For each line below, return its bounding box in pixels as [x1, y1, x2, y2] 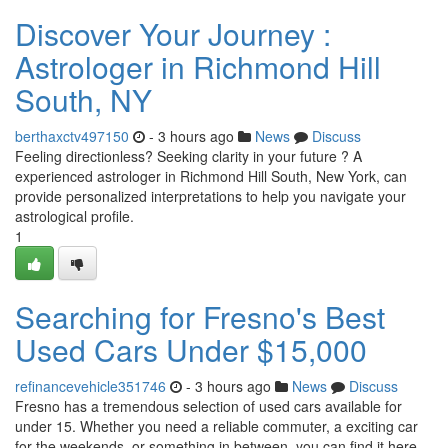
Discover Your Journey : [15, 12, 331, 55]
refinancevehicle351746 [15, 376, 166, 396]
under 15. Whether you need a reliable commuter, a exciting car [15, 416, 418, 436]
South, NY [15, 78, 152, 121]
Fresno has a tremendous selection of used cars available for [15, 396, 402, 416]
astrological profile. [15, 206, 134, 226]
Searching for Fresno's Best [15, 295, 385, 338]
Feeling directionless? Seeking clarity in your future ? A [15, 146, 362, 166]
